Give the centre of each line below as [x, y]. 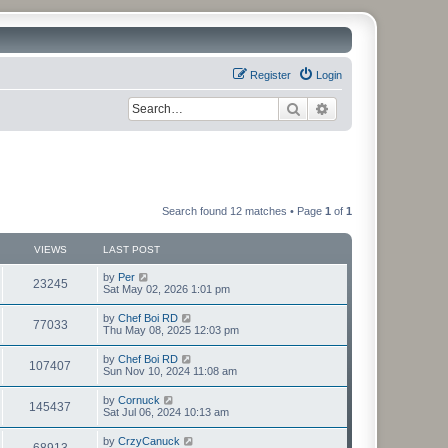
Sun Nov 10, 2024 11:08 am [170, 370]
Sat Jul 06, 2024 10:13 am [166, 411]
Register [270, 75]
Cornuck [139, 399]
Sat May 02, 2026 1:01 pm [166, 288]
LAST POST [131, 249]
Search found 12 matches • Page [243, 210]
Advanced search [382, 108]
